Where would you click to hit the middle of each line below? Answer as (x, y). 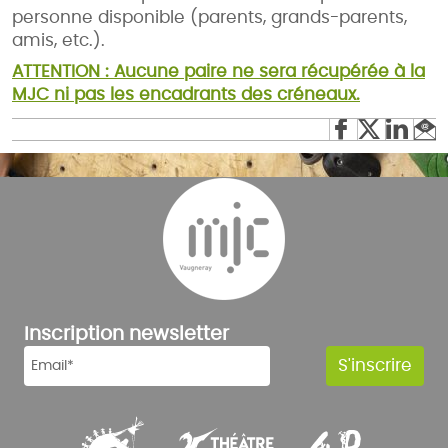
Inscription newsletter (126, 334)
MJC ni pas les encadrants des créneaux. (186, 94)
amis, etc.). (58, 41)
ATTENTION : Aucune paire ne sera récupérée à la (218, 71)
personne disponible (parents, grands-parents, (209, 18)
